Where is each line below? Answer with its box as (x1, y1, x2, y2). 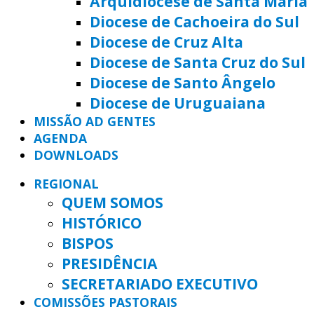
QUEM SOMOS (62, 192, 163, 213)
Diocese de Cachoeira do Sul (90, 11, 299, 32)
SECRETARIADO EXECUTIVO (62, 273, 258, 294)
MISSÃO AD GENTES (34, 112, 156, 130)
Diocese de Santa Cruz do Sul (90, 51, 306, 72)
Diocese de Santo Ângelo (90, 71, 275, 93)
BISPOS (62, 233, 114, 254)
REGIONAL (34, 175, 99, 193)
